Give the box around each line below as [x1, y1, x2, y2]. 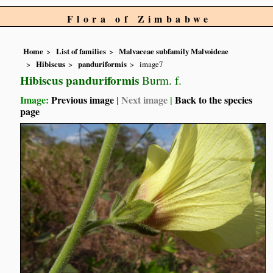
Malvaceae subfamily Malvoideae [119, 46, 229, 57]
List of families [56, 46, 107, 57]
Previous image [51, 92, 115, 107]
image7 [140, 58, 163, 69]
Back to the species [175, 92, 253, 107]
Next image [121, 92, 168, 107]
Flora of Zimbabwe [67, 12, 212, 26]
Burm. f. [139, 72, 182, 88]
